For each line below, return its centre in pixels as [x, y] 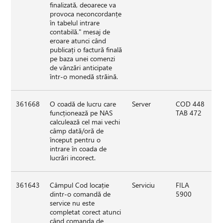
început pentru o [75, 139]
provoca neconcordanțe [86, 13]
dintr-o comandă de [80, 194]
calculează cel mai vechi [85, 121]
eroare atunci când [78, 40]
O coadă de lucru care [83, 104]
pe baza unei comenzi [83, 58]
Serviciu [144, 185]
